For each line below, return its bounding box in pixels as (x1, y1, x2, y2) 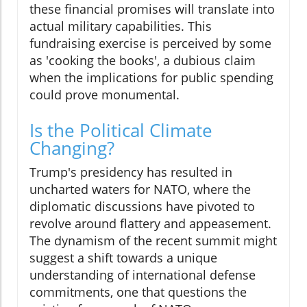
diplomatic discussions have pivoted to (29, 198, 255, 215)
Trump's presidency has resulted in (29, 164, 232, 181)
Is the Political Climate (29, 118, 212, 143)
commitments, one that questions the (29, 284, 247, 301)
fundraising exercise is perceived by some (29, 35, 271, 52)
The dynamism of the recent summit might (29, 232, 277, 249)
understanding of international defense (29, 267, 256, 284)
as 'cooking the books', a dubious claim (29, 52, 256, 69)
